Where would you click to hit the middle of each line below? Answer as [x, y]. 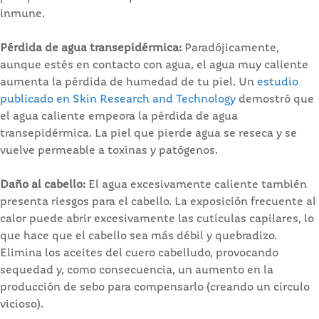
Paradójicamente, [230, 48]
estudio [278, 82]
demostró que [275, 99]
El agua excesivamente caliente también [196, 185]
